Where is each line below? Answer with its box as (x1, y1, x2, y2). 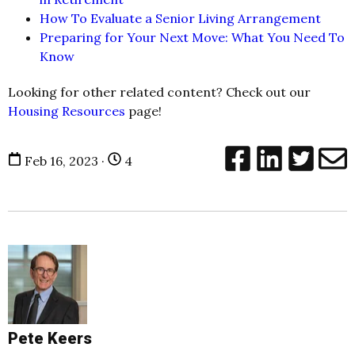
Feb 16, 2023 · (21, 152, 108, 169)
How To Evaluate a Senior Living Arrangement (40, 10, 321, 26)
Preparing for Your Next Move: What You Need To (40, 29, 345, 45)
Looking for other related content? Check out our (8, 83, 311, 100)
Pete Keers (8, 328, 92, 348)
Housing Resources (8, 102, 125, 119)
